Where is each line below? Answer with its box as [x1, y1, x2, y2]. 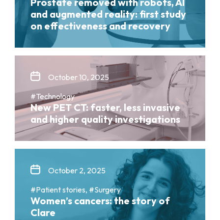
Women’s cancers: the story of [30, 194, 170, 207]
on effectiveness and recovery [30, 20, 170, 32]
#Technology [30, 91, 75, 102]
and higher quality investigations [30, 113, 180, 126]
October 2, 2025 [48, 165, 106, 176]
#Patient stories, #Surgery [30, 185, 121, 195]
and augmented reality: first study [30, 8, 186, 21]
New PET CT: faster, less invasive [30, 101, 180, 114]
